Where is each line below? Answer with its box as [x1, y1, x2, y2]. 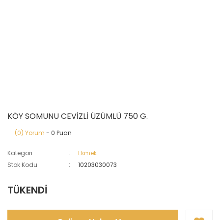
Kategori [7, 149, 32, 157]
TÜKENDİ [7, 183, 48, 197]
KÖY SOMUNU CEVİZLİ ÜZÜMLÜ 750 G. [7, 110, 148, 122]
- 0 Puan [45, 129, 72, 137]
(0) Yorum [15, 129, 45, 137]
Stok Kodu [7, 161, 37, 169]
